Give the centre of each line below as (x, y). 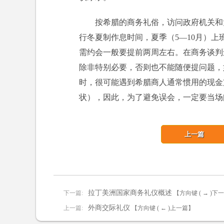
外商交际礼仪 (109, 208)
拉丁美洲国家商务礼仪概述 (130, 193)
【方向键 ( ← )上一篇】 (163, 208)
